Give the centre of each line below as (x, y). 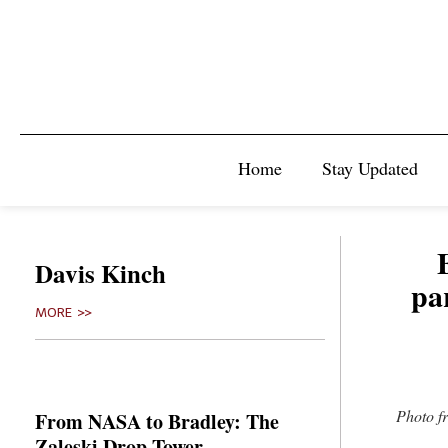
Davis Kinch (100, 273)
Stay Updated (370, 168)
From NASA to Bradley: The (157, 421)
